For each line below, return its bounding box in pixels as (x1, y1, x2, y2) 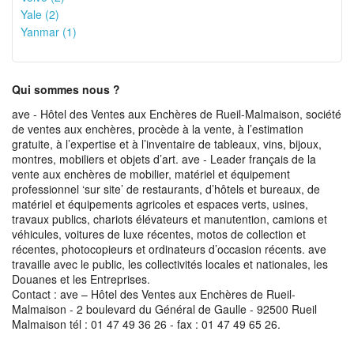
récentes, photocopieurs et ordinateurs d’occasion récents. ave (12, 241, 326, 257)
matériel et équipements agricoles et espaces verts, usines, (12, 196, 308, 212)
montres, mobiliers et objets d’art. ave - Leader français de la (12, 151, 316, 167)
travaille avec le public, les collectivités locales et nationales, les (12, 256, 328, 272)
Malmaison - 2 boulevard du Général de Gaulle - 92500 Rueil (12, 301, 317, 317)
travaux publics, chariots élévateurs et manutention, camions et (12, 211, 327, 227)
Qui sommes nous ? (12, 81, 120, 97)
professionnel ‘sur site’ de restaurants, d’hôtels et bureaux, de (12, 181, 320, 197)
